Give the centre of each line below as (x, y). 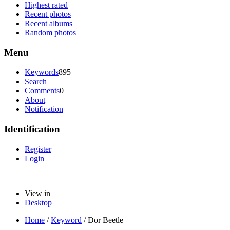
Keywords (42, 72)
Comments (42, 91)
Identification (32, 129)
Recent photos (48, 14)
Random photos (50, 32)
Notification (44, 109)
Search (36, 82)
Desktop (38, 202)
